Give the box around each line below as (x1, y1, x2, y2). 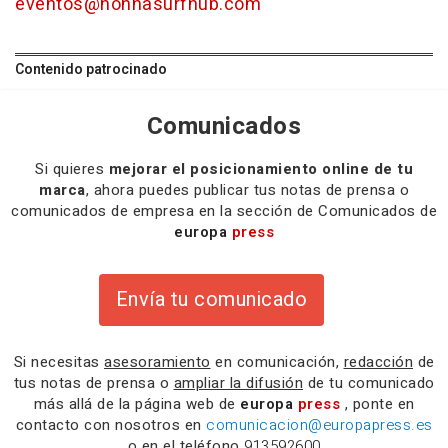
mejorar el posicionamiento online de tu (108, 157, 413, 180)
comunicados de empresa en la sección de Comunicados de (11, 199, 437, 222)
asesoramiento (104, 350, 211, 373)
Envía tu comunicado (115, 284, 308, 314)
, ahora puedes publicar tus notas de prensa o (85, 178, 409, 201)
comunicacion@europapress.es (206, 413, 433, 436)
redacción (343, 350, 413, 373)
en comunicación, (210, 350, 344, 373)
